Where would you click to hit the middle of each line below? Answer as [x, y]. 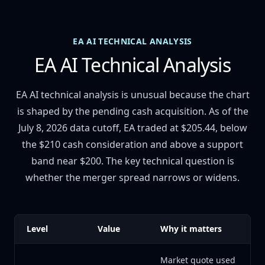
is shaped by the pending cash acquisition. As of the [132, 111]
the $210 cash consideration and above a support [132, 144]
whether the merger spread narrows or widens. [132, 177]
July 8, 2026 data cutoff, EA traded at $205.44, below [132, 128]
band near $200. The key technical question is [132, 161]
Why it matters [191, 229]
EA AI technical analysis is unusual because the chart [132, 95]
